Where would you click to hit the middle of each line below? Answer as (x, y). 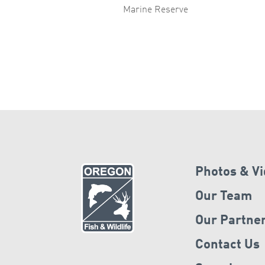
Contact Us (227, 245)
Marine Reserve (156, 10)
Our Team (223, 197)
